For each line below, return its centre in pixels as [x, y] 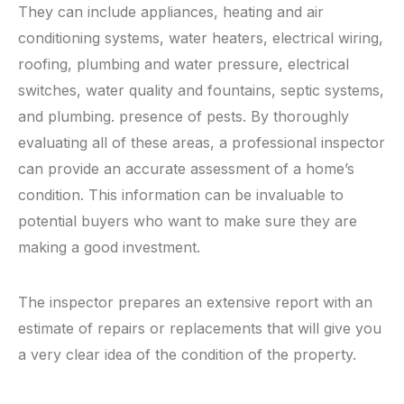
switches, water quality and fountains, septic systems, [201, 90]
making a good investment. [109, 247]
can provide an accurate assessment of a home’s [186, 169]
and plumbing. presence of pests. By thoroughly [184, 116]
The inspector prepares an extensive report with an [195, 302]
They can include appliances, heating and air [171, 12]
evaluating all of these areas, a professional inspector [202, 142]
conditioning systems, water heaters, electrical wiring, [201, 38]
